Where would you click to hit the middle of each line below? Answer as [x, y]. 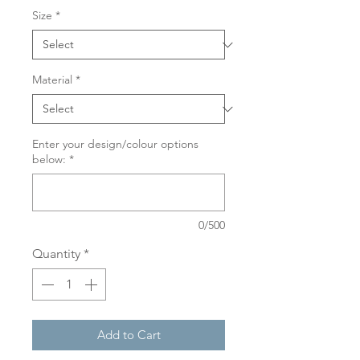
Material [52, 80]
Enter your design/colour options [115, 144]
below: [49, 159]
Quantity [56, 254]
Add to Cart [129, 335]
